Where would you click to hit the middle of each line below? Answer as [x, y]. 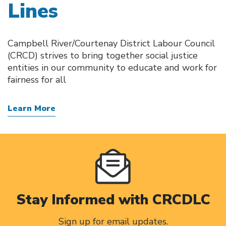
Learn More [32, 108]
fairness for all [37, 80]
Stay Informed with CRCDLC [113, 200]
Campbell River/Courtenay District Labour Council [111, 43]
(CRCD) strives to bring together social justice [103, 55]
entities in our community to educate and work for [112, 68]
